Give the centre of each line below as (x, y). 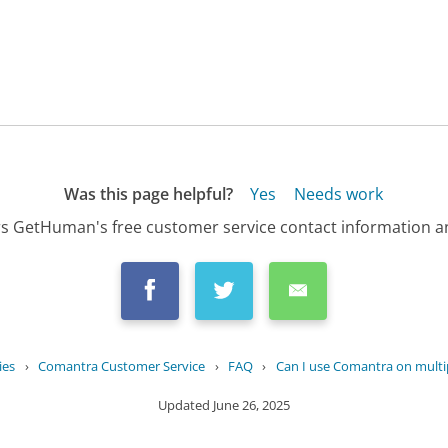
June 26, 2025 (251, 404)
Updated (185, 404)
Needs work (338, 193)
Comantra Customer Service (122, 366)
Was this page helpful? (148, 193)
